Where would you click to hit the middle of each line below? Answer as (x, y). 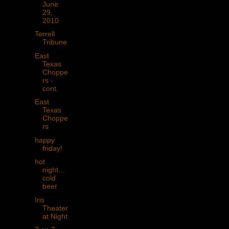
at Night (55, 216)
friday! (52, 148)
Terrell (44, 34)
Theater (55, 208)
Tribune (54, 42)
